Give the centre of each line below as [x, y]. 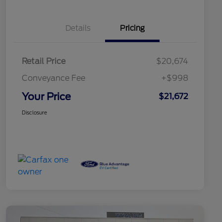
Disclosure [34, 113]
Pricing [132, 28]
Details [78, 28]
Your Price [46, 97]
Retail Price [44, 61]
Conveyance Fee [54, 78]
